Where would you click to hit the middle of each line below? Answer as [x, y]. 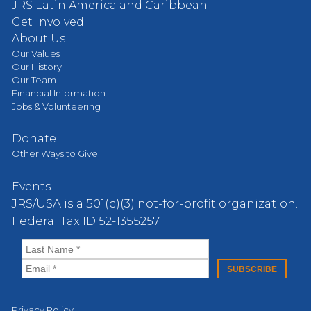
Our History [37, 66]
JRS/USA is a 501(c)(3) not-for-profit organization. [155, 203]
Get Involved [48, 22]
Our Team [34, 79]
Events [31, 186]
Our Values [36, 53]
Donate [34, 138]
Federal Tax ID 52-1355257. [86, 220]
